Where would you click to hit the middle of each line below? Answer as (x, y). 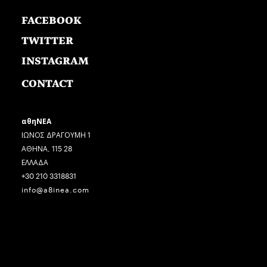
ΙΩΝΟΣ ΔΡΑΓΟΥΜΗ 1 (56, 134)
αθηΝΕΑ (36, 120)
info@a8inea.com (55, 189)
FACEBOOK (52, 21)
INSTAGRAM (55, 61)
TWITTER (47, 41)
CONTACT (47, 84)
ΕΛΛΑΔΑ (35, 162)
